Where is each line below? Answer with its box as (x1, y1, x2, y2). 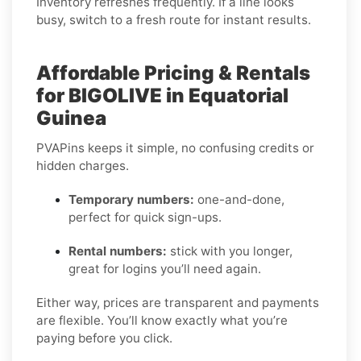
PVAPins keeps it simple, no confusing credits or (36, 139, 314, 156)
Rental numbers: (68, 243, 167, 259)
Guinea (36, 106, 106, 130)
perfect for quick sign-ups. (68, 209, 222, 225)
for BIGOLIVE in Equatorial (36, 83, 288, 107)
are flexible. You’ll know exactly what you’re (36, 312, 288, 328)
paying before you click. (36, 330, 172, 346)
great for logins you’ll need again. (68, 260, 261, 276)
